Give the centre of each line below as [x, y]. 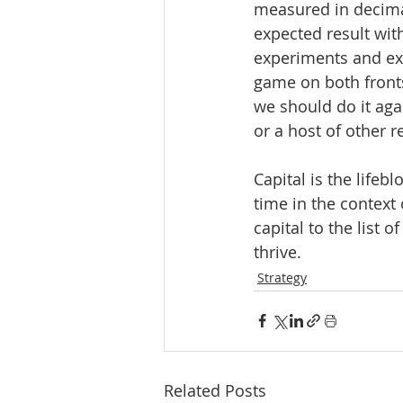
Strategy [282, 277]
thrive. [278, 251]
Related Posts [215, 390]
